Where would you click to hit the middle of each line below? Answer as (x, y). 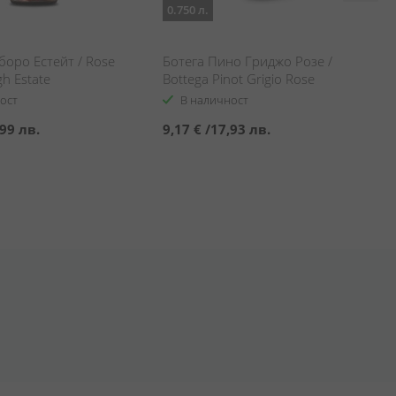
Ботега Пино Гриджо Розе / (247, 61)
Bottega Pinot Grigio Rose (239, 79)
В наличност (214, 100)
